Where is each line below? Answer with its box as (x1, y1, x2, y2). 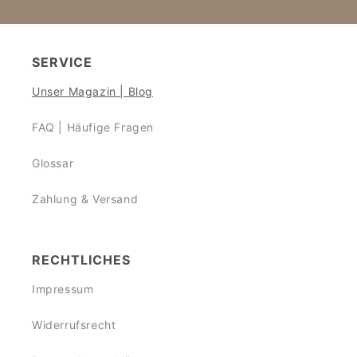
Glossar (32, 155, 74, 170)
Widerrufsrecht (32, 317, 116, 331)
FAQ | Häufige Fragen (32, 120, 154, 134)
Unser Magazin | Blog (32, 84, 153, 98)
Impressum (32, 281, 94, 296)
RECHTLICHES (32, 251, 131, 268)
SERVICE (32, 53, 92, 70)
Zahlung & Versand (32, 191, 139, 206)
